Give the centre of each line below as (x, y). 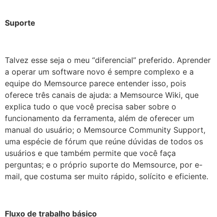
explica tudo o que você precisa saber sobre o (91, 106)
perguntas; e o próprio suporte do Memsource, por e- (104, 164)
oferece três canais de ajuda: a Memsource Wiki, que (102, 95)
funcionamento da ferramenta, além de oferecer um (100, 118)
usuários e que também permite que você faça (90, 153)
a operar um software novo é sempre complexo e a (99, 71)
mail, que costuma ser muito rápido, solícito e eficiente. (107, 176)
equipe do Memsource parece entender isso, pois (95, 83)
